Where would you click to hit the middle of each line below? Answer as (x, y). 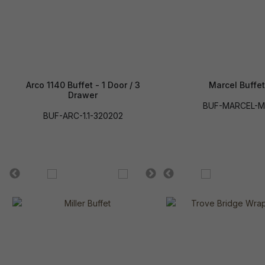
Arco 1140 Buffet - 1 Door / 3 (83, 85)
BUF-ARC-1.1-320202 (83, 116)
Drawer (83, 95)
